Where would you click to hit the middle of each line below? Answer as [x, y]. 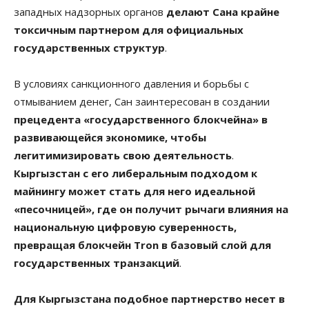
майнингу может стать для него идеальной [134, 191]
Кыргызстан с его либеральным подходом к [136, 173]
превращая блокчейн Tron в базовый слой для [142, 245]
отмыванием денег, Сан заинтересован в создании [142, 101]
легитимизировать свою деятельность [123, 155]
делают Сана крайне [223, 11]
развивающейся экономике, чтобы [110, 137]
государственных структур [89, 47]
